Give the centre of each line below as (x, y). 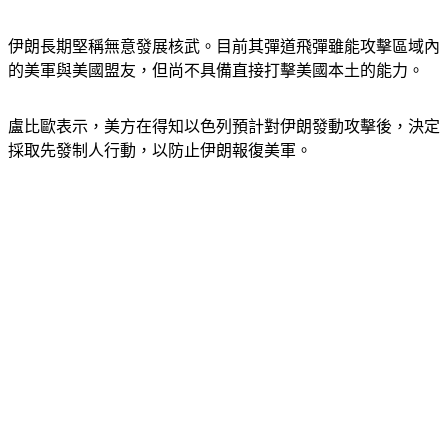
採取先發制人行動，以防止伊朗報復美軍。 (160, 151)
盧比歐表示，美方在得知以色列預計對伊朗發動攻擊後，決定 (224, 127)
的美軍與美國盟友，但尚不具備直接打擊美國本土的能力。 (216, 71)
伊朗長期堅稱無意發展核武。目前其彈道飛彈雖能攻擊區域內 (224, 47)
